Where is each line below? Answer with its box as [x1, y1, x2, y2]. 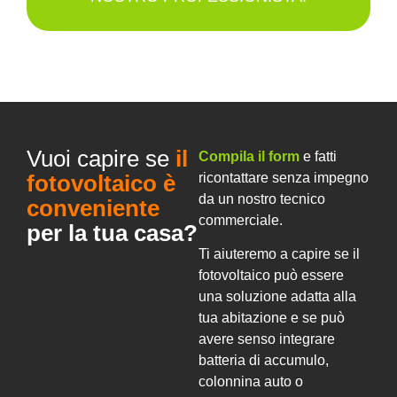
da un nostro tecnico [198, 191, 325, 206]
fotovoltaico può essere [198, 268, 344, 284]
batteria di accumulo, [198, 353, 329, 369]
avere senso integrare [198, 331, 335, 347]
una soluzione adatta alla [198, 289, 356, 305]
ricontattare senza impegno [198, 169, 369, 185]
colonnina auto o [198, 374, 303, 390]
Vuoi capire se [27, 144, 175, 172]
